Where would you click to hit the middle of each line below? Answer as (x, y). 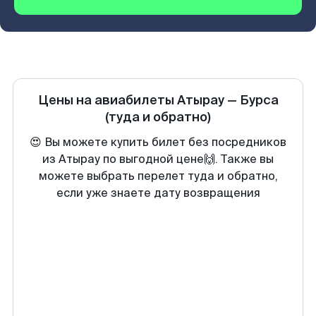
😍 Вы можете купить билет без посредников (158, 142)
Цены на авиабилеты (107, 100)
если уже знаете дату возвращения (158, 193)
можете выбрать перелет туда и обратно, (158, 176)
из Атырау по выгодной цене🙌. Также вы (158, 159)
